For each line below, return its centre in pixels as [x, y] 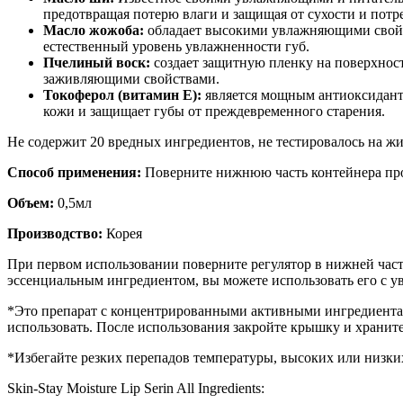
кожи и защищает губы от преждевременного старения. [214, 112]
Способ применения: [74, 173]
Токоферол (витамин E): [122, 95]
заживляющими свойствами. [131, 79]
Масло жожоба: [95, 31]
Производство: [57, 234]
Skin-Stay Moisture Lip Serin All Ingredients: [136, 389]
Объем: [31, 203]
